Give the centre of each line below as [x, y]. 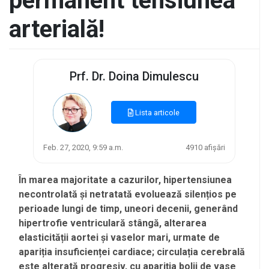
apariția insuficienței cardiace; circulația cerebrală [132, 252]
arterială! [57, 29]
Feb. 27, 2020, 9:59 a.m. [83, 147]
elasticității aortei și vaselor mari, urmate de [119, 237]
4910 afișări [205, 147]
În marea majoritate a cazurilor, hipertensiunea [125, 180]
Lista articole [157, 113]
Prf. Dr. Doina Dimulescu [134, 76]
